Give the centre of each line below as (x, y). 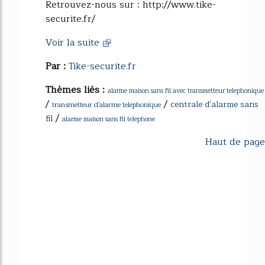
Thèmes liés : (77, 90)
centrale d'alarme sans (214, 104)
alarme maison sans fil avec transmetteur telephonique (186, 91)
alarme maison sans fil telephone (109, 119)
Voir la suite (74, 43)
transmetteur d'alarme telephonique (106, 105)
